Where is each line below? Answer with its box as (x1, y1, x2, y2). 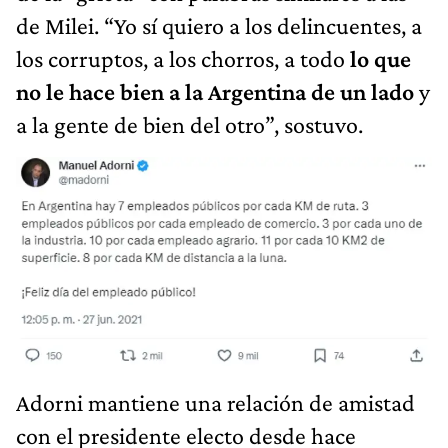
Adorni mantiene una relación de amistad (16, 388, 415, 416)
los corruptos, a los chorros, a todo (16, 45, 345, 73)
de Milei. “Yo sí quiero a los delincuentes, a (16, 12, 422, 40)
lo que (345, 45, 411, 73)
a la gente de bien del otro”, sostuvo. (16, 111, 363, 139)
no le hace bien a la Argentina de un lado (16, 78, 414, 106)
